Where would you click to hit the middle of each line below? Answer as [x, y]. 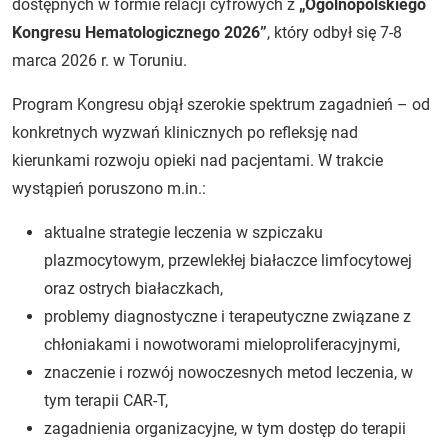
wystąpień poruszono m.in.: [109, 188]
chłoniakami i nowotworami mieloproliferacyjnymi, [222, 344]
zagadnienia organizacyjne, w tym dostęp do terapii [225, 428]
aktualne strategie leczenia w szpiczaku [183, 232]
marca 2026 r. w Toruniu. [99, 60]
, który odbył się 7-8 [334, 32]
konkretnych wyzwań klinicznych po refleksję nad [185, 132]
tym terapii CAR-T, [106, 400]
